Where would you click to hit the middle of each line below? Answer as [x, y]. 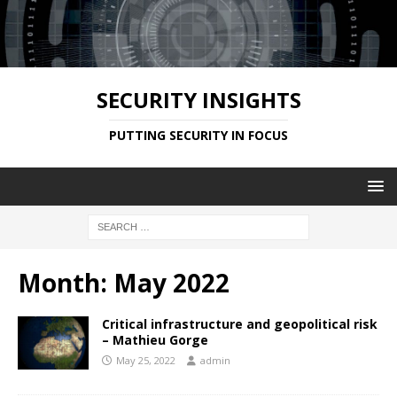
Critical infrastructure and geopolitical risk [240, 323]
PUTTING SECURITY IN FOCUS [198, 135]
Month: [66, 282]
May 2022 [171, 282]
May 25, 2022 [146, 360]
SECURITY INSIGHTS [198, 99]
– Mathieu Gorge [155, 339]
